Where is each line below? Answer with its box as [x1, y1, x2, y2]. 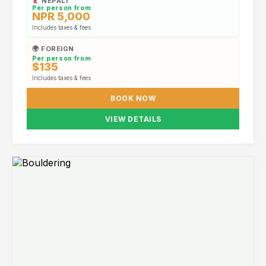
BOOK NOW [110, 94, 156, 103]
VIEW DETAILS [104, 115, 161, 123]
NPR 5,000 [32, 10, 90, 23]
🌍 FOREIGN [32, 45, 74, 53]
